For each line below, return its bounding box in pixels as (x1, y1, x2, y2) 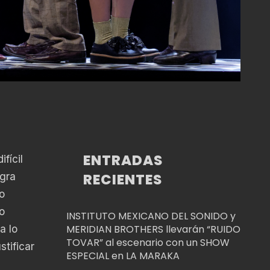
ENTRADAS (83, 150, 163, 170)
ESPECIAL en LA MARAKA (66, 248, 180, 263)
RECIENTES (83, 169, 163, 189)
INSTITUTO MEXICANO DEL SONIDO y (66, 209, 236, 223)
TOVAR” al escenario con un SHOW (66, 235, 230, 250)
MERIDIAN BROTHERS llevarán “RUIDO (66, 222, 240, 236)
